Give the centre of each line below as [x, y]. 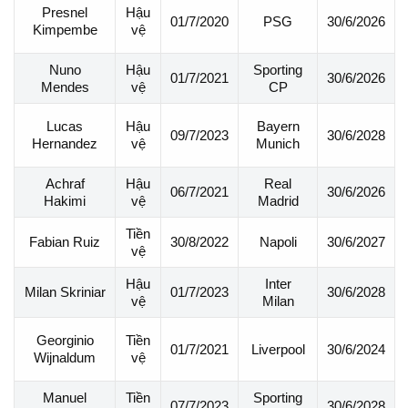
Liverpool [278, 349]
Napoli [278, 241]
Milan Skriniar [65, 291]
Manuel [65, 397]
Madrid [278, 200]
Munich [278, 143]
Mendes [65, 87]
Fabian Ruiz [65, 242]
